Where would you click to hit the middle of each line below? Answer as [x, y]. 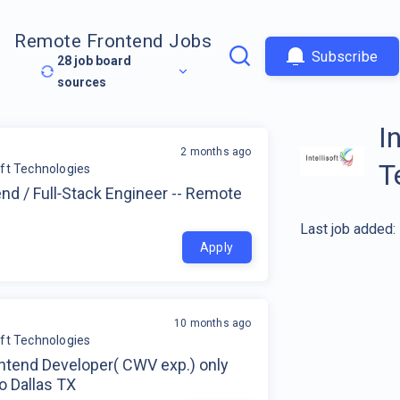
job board [102, 61]
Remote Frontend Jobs [113, 42]
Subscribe [345, 56]
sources [82, 83]
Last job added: [347, 229]
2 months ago [216, 151]
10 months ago [213, 323]
